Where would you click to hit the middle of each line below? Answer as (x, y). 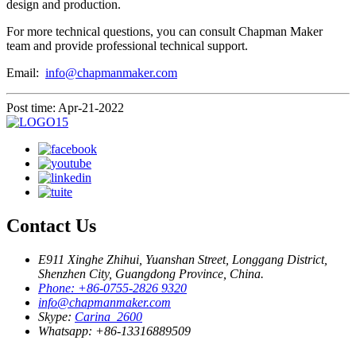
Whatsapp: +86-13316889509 (114, 331)
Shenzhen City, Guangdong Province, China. (151, 274)
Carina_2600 (108, 317)
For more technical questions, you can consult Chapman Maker (164, 32)
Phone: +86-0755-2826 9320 (112, 288)
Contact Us (51, 226)
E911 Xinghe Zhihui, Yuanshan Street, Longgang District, (183, 260)
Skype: (56, 317)
